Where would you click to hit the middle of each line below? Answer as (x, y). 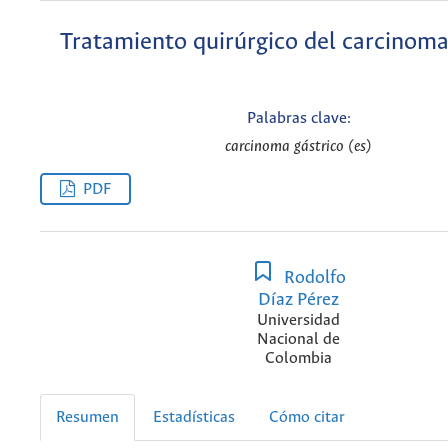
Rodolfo (312, 277)
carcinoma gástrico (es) (298, 146)
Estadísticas (194, 417)
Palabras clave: (298, 119)
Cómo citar (307, 417)
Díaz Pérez (298, 299)
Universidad (298, 320)
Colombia (298, 358)
